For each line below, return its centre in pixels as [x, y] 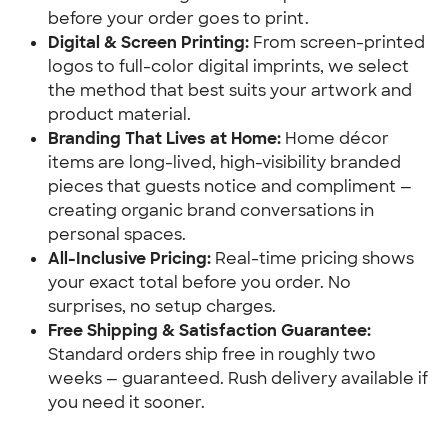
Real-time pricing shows [312, 258]
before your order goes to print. [178, 18]
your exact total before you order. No [199, 282]
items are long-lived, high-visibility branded [224, 162]
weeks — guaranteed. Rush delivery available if [238, 378]
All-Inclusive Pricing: [129, 258]
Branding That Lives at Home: [164, 138]
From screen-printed [337, 42]
